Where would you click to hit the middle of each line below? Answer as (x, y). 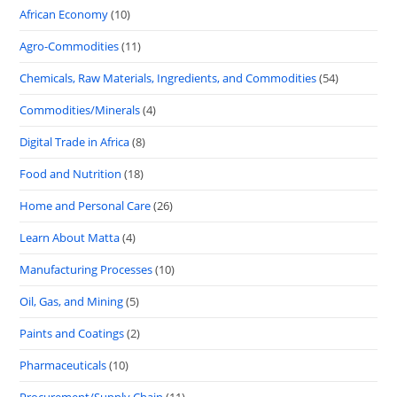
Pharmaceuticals (63, 365)
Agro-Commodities (70, 46)
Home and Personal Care (86, 206)
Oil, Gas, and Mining (72, 301)
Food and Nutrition (71, 174)
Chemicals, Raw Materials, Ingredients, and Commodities (168, 78)
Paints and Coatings (72, 333)
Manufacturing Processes (86, 269)
